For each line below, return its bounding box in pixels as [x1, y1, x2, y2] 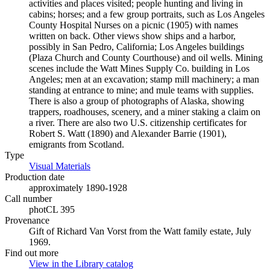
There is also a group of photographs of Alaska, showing [29, 96, 244, 106]
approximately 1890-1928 [29, 183, 127, 193]
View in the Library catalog [29, 259, 133, 269]
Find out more [5, 248, 58, 258]
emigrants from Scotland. [29, 139, 124, 149]
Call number [5, 193, 52, 204]
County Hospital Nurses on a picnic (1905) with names [29, 20, 238, 30]
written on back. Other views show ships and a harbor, [29, 31, 236, 41]
